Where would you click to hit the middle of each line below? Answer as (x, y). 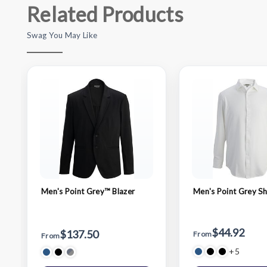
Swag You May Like (62, 35)
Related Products (105, 14)
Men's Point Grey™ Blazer (88, 191)
